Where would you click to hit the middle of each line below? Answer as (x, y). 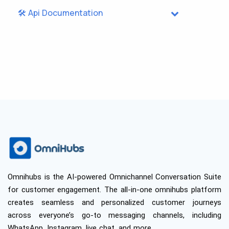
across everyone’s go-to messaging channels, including (114, 215)
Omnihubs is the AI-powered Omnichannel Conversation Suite (114, 177)
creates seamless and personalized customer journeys (114, 202)
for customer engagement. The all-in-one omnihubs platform (114, 189)
